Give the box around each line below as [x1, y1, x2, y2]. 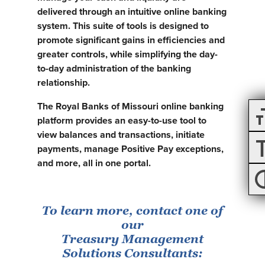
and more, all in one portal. [37, 156, 151, 170]
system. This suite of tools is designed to [37, 19, 209, 33]
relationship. [37, 76, 90, 89]
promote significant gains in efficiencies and [37, 33, 225, 47]
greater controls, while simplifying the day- [37, 47, 218, 61]
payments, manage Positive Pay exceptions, [37, 142, 224, 156]
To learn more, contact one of [42, 203, 223, 218]
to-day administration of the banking [37, 62, 191, 75]
